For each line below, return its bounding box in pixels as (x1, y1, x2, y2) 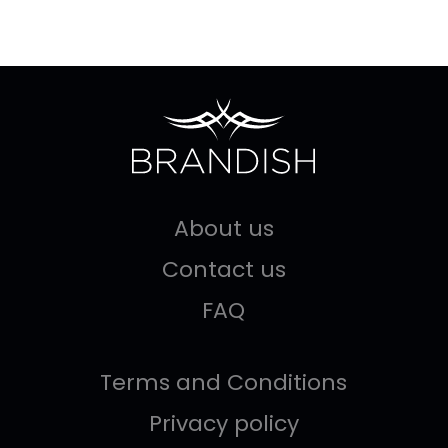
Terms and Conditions (100, 366, 348, 398)
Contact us (161, 253, 286, 285)
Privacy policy (148, 407, 299, 439)
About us (173, 212, 274, 244)
